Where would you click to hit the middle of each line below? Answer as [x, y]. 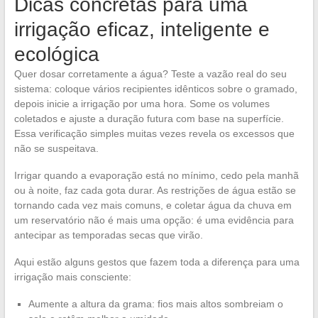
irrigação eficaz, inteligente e [142, 30]
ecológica [56, 55]
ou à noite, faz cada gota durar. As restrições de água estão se [155, 191]
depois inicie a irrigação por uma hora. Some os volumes [142, 104]
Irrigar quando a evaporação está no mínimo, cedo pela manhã [156, 176]
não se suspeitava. [56, 149]
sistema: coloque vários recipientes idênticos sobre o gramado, [155, 89]
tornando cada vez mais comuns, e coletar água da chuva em [153, 205]
